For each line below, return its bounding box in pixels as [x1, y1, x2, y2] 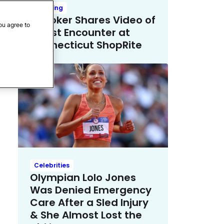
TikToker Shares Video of [30, 12, 155, 27]
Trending [34, 3, 63, 12]
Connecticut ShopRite [30, 37, 142, 52]
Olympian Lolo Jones [30, 170, 136, 185]
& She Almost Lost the [30, 208, 142, 222]
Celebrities [34, 161, 69, 170]
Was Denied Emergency [30, 183, 151, 197]
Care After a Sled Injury [30, 195, 148, 210]
